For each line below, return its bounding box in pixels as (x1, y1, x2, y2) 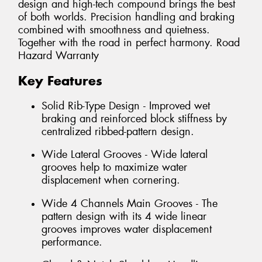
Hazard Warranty (18, 49, 99, 63)
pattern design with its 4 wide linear (42, 209, 206, 223)
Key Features (18, 73, 102, 89)
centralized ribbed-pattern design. (42, 124, 194, 139)
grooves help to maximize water (42, 160, 187, 175)
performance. (42, 235, 102, 249)
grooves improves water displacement (42, 222, 212, 236)
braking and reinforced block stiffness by (42, 111, 227, 126)
